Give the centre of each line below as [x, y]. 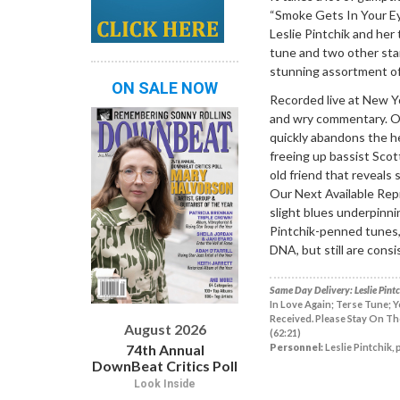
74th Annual [165, 349]
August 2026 [165, 329]
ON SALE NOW [165, 87]
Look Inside [165, 383]
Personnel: [296, 346]
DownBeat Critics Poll [165, 365]
